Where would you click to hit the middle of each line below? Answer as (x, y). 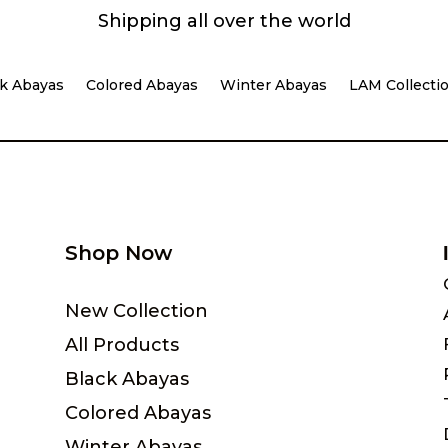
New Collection (136, 311)
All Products (121, 345)
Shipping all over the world (224, 20)
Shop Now (118, 252)
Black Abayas (126, 379)
